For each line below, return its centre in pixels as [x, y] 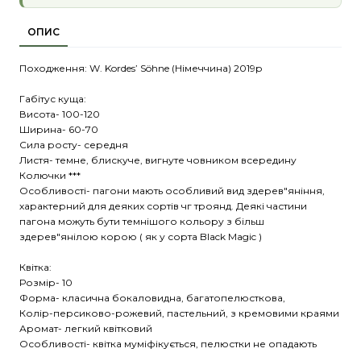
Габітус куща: [54, 98]
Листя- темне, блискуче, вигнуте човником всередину [158, 160]
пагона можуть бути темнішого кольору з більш [142, 221]
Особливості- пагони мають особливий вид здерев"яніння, [172, 190]
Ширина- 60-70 [59, 129]
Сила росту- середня [74, 144]
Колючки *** [50, 175]
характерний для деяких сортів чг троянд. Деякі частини [163, 205]
